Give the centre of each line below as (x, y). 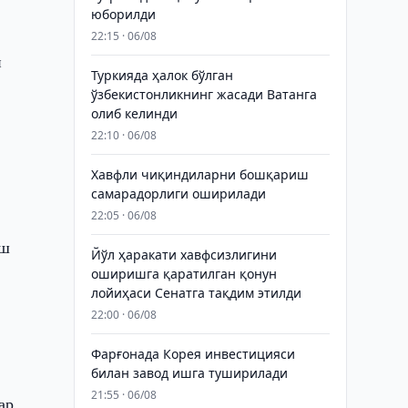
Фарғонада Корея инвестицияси (193, 354)
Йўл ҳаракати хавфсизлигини (184, 255)
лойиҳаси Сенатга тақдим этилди (196, 293)
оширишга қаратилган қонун (184, 274)
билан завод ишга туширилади (189, 373)
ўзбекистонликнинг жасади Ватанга (204, 94)
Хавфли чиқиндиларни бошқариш (199, 174)
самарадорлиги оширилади (178, 194)
